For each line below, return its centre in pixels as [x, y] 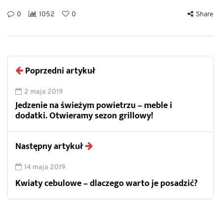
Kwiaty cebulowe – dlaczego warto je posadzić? [107, 184]
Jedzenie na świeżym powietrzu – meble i [94, 106]
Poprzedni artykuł [60, 71]
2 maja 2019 [43, 92]
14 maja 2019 [45, 168]
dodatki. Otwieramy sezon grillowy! [84, 116]
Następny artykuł [49, 147]
